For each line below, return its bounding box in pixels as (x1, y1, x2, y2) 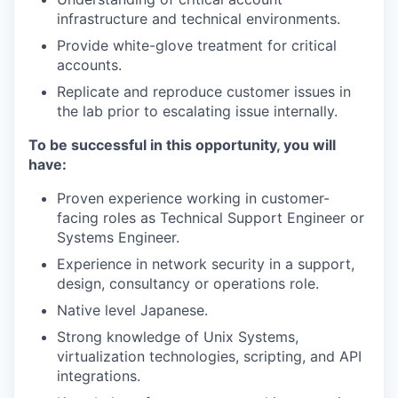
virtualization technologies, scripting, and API (57, 347, 362, 365)
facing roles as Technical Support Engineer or (57, 209, 364, 227)
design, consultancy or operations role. (57, 275, 319, 292)
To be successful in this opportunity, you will (28, 136, 336, 154)
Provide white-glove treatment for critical (57, 36, 337, 54)
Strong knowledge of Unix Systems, (57, 328, 298, 346)
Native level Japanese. (57, 301, 208, 319)
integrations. (57, 367, 140, 385)
